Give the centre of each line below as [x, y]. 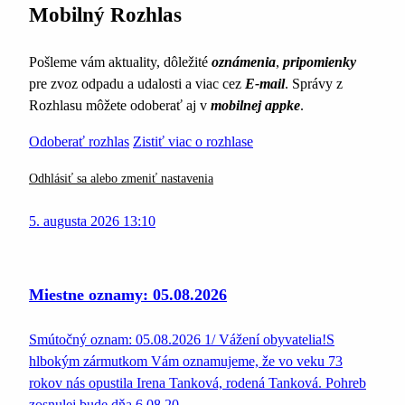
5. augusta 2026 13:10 [92, 221]
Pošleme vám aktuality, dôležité [120, 62]
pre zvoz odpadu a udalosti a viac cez [137, 84]
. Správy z [314, 84]
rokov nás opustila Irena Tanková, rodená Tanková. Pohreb [198, 383]
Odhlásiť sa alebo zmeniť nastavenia [121, 179]
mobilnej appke [255, 106]
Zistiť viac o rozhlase [193, 142]
